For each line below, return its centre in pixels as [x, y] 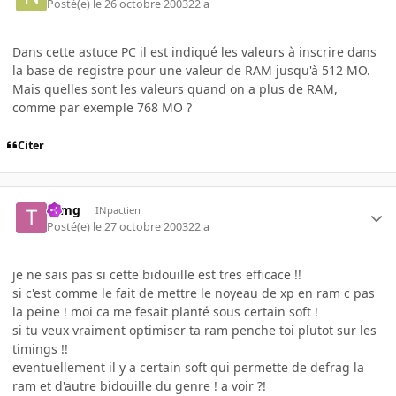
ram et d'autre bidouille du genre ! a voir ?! [139, 385]
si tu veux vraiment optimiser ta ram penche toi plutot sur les [194, 330]
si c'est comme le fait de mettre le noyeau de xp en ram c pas [194, 293]
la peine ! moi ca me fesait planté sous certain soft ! [165, 311]
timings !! [40, 348]
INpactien [118, 210]
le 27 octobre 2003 [141, 226]
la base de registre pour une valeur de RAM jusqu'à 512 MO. [191, 70]
